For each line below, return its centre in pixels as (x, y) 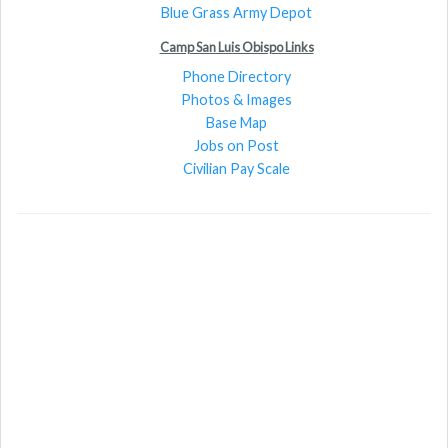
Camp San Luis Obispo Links (236, 46)
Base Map (236, 122)
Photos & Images (236, 99)
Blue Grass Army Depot (236, 12)
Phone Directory (236, 76)
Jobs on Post (236, 145)
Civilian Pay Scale (236, 168)
